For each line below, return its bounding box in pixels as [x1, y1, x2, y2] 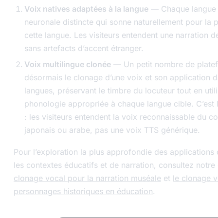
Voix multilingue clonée [24, 59, 111, 69]
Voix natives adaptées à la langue [24, 3, 148, 14]
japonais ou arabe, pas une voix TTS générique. [24, 125, 200, 135]
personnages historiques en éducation [14, 186, 153, 196]
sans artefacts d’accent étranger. [24, 43, 144, 53]
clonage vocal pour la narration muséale [14, 173, 161, 183]
